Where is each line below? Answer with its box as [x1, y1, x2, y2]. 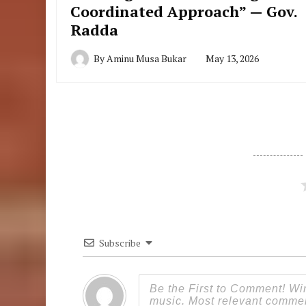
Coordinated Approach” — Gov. [70, 1, 298, 22]
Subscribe [99, 236, 141, 250]
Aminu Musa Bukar [107, 52, 187, 66]
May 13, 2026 [206, 52, 260, 66]
